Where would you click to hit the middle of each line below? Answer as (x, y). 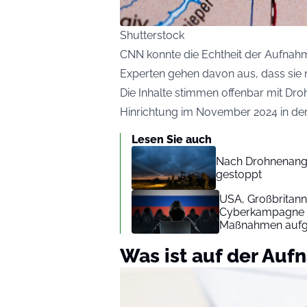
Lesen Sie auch (172, 139)
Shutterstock (152, 35)
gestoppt (239, 174)
